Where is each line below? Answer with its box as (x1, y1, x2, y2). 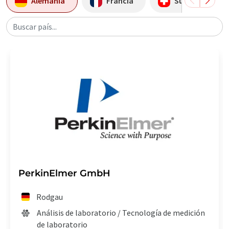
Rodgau (36, 191, 63, 202)
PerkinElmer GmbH (18, 167, 110, 179)
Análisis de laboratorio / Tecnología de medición (37, 207, 205, 218)
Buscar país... (13, 21, 57, 32)
